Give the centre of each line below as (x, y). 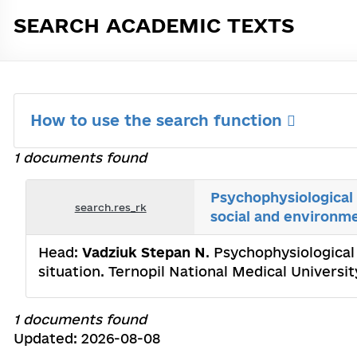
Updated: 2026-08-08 (87, 338)
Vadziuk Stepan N (144, 252)
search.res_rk (110, 207)
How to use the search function (159, 120)
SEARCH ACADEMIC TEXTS (154, 25)
